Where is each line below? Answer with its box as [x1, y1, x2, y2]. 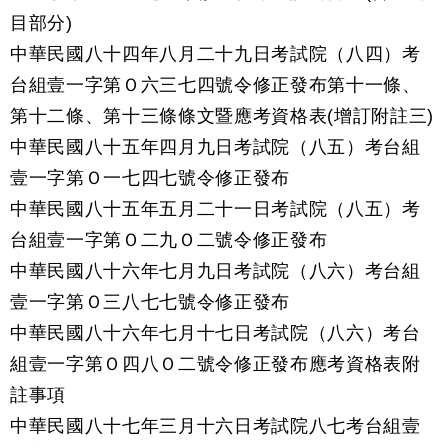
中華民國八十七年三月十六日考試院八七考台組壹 [10, 416, 421, 436]
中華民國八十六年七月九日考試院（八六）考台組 [10, 261, 421, 281]
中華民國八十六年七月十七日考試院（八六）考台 [10, 323, 421, 343]
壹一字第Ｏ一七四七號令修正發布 [10, 168, 290, 188]
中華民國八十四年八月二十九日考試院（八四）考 [10, 44, 421, 64]
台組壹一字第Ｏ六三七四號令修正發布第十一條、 [10, 75, 421, 95]
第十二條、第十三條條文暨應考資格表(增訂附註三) [10, 106, 434, 126]
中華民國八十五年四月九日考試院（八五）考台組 [10, 137, 421, 157]
